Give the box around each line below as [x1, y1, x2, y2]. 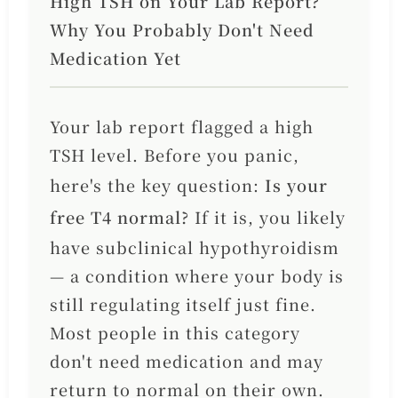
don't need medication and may [49, 349, 323, 373]
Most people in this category [49, 321, 300, 345]
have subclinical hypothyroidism [49, 235, 339, 259]
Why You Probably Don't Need [49, 18, 314, 42]
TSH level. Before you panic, [49, 143, 299, 167]
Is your [264, 173, 328, 197]
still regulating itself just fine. [49, 292, 316, 316]
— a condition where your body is [49, 264, 344, 288]
